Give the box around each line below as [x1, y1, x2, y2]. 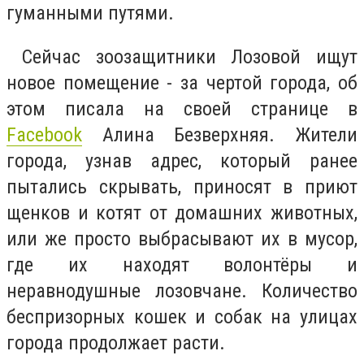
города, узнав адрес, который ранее [6, 149, 357, 172]
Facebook [6, 123, 82, 146]
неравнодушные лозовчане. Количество [6, 279, 357, 302]
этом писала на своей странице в [6, 97, 357, 120]
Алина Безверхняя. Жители [82, 123, 357, 146]
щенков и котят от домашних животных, [6, 201, 357, 224]
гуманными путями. [6, 2, 179, 25]
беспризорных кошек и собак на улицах [6, 305, 357, 328]
